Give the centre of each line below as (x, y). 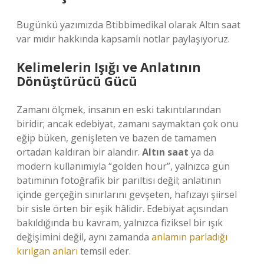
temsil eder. (104, 251)
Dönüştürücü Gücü (77, 81)
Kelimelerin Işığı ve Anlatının (109, 67)
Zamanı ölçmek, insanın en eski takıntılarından (119, 110)
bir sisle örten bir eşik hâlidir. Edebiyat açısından (122, 209)
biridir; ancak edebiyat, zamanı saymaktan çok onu (127, 124)
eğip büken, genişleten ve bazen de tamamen (116, 138)
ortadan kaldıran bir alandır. (79, 152)
